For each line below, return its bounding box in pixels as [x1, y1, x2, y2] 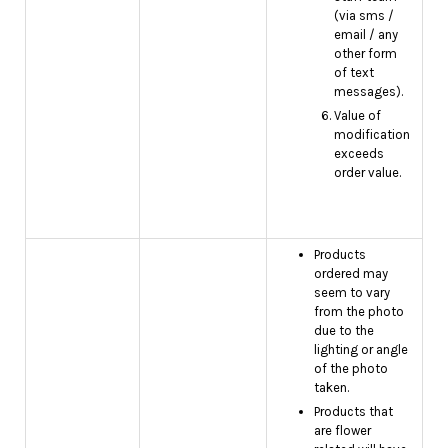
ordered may [314, 266, 388, 281]
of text [334, 64, 374, 80]
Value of [334, 107, 381, 123]
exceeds [334, 145, 384, 161]
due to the [314, 323, 374, 338]
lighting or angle [314, 342, 408, 357]
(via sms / [334, 7, 394, 23]
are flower [314, 423, 371, 439]
